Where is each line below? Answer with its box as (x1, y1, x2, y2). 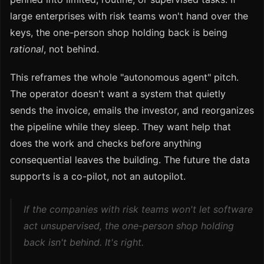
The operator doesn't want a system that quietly (10, 88, 226, 100)
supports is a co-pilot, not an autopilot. (10, 170, 186, 183)
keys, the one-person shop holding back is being (10, 27, 227, 39)
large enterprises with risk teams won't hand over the (10, 10, 248, 22)
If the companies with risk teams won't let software (24, 203, 253, 216)
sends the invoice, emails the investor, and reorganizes (10, 104, 254, 117)
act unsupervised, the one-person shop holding (24, 220, 234, 232)
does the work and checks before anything (10, 137, 202, 150)
